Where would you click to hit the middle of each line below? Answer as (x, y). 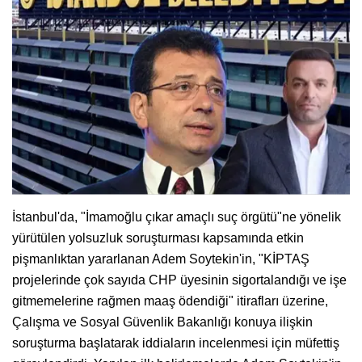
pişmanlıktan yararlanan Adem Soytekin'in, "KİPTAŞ (161, 259)
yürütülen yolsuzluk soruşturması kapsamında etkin (158, 238)
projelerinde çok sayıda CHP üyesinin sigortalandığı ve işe (179, 280)
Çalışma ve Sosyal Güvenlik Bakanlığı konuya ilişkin (162, 322)
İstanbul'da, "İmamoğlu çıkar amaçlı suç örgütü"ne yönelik (177, 217)
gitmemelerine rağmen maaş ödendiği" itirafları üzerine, (170, 301)
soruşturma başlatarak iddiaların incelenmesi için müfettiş (176, 343)
